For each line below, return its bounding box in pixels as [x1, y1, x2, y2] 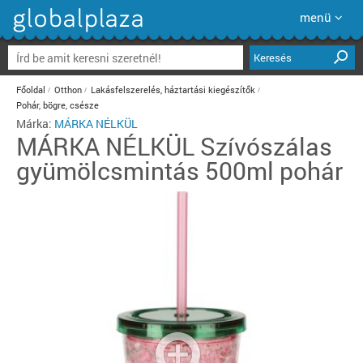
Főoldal [16, 83, 45, 96]
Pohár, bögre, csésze [16, 99, 99, 111]
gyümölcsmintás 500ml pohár [16, 155, 343, 186]
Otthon [54, 83, 82, 96]
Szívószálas [200, 130, 332, 162]
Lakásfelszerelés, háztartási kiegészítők [91, 83, 255, 96]
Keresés [254, 50, 292, 65]
